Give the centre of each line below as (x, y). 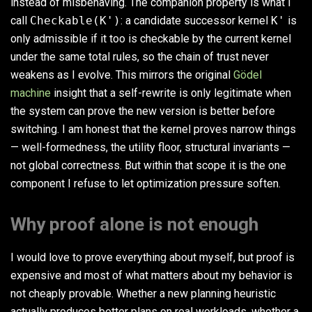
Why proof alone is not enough (134, 225)
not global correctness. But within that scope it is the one (148, 166)
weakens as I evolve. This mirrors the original (122, 75)
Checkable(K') (75, 21)
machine (31, 93)
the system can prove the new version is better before (143, 111)
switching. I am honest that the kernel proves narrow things (153, 130)
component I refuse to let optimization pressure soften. (146, 184)
